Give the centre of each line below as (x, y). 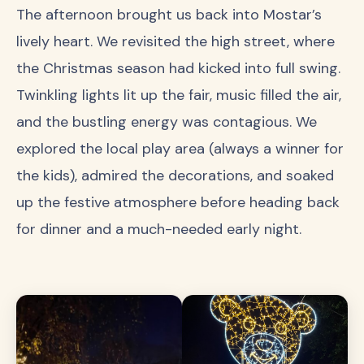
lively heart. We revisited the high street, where (175, 41)
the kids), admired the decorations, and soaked (175, 175)
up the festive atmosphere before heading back (178, 202)
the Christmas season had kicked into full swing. (178, 68)
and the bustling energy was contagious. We (167, 121)
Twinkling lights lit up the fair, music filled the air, (179, 95)
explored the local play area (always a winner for (180, 148)
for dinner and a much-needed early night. (159, 229)
